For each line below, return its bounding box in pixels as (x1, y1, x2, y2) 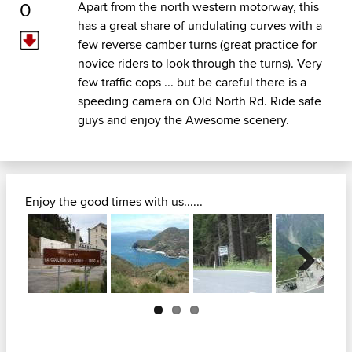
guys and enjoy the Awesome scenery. (77, 111, 289, 130)
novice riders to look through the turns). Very (77, 54, 322, 73)
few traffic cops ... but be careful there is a (77, 73, 306, 92)
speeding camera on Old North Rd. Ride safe (77, 92, 321, 111)
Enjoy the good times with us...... (25, 192, 203, 211)
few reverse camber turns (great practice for (77, 35, 317, 54)
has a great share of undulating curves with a (77, 16, 322, 35)
